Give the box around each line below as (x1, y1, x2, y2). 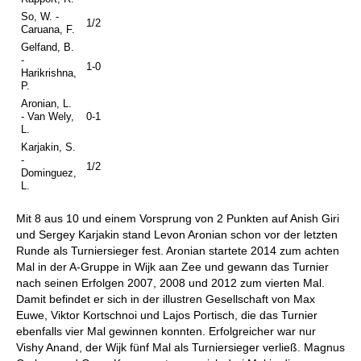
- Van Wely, (20, 110, 74, 122)
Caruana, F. (20, 23, 75, 35)
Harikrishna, (20, 67, 77, 79)
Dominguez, (20, 167, 77, 179)
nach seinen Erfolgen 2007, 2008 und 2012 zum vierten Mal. (16, 276, 325, 289)
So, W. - (20, 10, 59, 23)
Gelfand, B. (20, 41, 74, 53)
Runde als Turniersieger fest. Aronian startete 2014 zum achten (16, 244, 339, 257)
